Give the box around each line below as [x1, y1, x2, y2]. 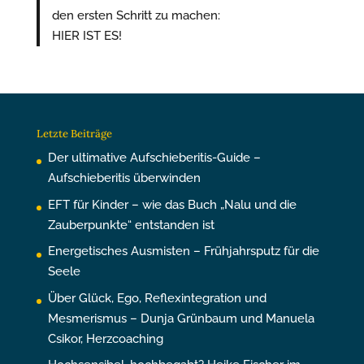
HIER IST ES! [51, 28, 122, 44]
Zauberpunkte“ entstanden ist [47, 217, 214, 232]
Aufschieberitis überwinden [47, 171, 201, 186]
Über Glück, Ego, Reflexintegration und [47, 290, 266, 305]
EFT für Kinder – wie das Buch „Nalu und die [47, 197, 297, 212]
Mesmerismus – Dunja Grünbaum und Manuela [47, 310, 314, 326]
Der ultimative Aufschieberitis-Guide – [47, 150, 261, 166]
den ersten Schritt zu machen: [51, 8, 220, 24]
